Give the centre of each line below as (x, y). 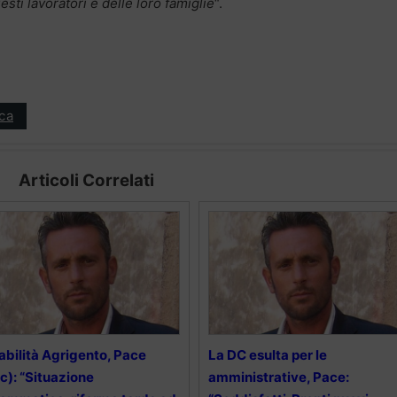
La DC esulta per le (267, 354)
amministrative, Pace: (278, 377)
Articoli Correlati (86, 180)
